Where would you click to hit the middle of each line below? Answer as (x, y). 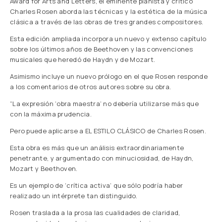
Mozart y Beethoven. (44, 168)
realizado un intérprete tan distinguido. (74, 196)
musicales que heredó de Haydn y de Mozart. (83, 59)
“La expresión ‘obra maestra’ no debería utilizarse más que (104, 104)
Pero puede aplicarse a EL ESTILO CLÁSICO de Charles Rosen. (108, 131)
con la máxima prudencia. (51, 114)
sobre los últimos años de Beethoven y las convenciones (101, 49)
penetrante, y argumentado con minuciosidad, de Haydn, (102, 158)
